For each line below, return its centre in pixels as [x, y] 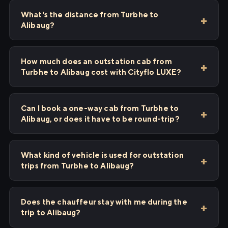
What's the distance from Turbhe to [90, 15]
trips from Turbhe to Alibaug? [78, 166]
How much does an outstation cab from [96, 61]
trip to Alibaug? [51, 212]
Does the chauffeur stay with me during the [104, 202]
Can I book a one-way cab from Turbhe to [100, 108]
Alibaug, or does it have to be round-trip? [100, 119]
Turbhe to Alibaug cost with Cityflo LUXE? [101, 72]
